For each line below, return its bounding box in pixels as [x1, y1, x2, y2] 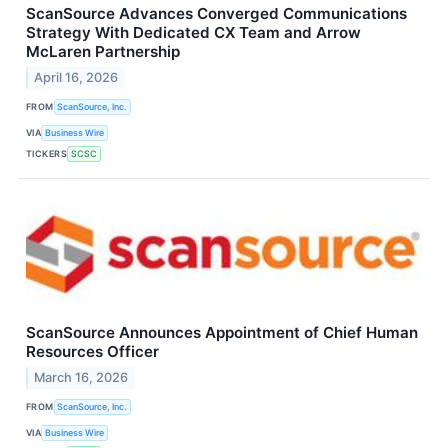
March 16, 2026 [34, 369, 129, 385]
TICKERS [26, 148, 68, 160]
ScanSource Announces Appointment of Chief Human [26, 322, 418, 342]
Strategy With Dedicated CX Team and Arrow [26, 23, 361, 43]
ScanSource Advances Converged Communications [26, 4, 407, 24]
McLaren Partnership [26, 42, 180, 62]
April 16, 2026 [34, 69, 119, 85]
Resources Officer [26, 341, 159, 361]
